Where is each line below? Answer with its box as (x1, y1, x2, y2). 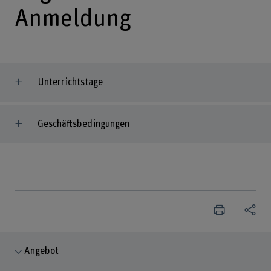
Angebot (24, 246, 59, 256)
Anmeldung (14, 6, 131, 31)
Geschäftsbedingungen (37, 119, 129, 129)
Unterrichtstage (37, 77, 103, 88)
